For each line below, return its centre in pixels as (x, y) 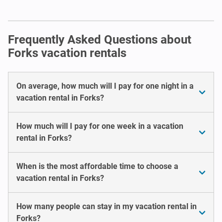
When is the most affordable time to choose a (97, 166)
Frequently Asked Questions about (100, 39)
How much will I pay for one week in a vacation (100, 126)
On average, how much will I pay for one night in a (105, 86)
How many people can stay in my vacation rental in (107, 206)
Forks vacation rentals (67, 53)
